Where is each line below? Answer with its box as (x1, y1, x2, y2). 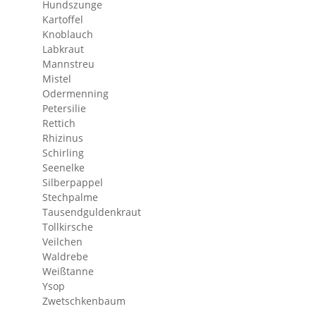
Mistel (42, 72, 71, 85)
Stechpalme (42, 190, 98, 204)
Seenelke (42, 161, 85, 174)
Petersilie (42, 102, 86, 115)
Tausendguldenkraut (42, 205, 141, 219)
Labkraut (42, 42, 84, 56)
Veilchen (42, 235, 83, 248)
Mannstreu (42, 57, 95, 71)
